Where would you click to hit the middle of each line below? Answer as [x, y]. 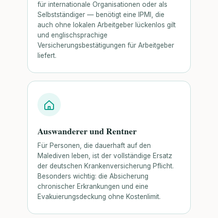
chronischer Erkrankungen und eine [93, 187]
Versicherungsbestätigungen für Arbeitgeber [106, 45]
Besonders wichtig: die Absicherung [93, 176]
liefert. [47, 55]
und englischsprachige [73, 35]
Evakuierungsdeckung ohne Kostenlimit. [99, 197]
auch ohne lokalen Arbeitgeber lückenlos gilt [107, 25]
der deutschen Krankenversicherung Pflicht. [106, 166]
